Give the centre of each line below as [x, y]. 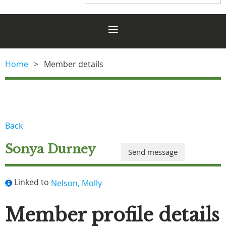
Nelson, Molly [76, 183]
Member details [74, 64]
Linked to [32, 182]
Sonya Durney [50, 149]
